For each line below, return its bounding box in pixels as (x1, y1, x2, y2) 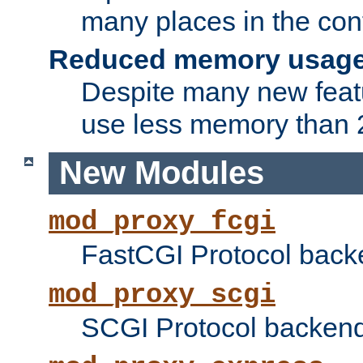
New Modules (58, 155, 264, 191)
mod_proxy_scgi (49, 280, 275, 311)
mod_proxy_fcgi (49, 207, 275, 238)
